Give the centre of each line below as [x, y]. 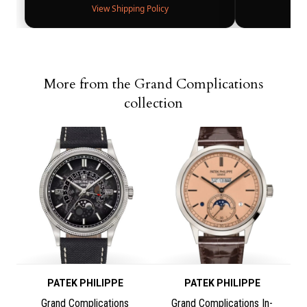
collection [153, 103]
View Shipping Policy [130, 9]
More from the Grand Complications [153, 84]
